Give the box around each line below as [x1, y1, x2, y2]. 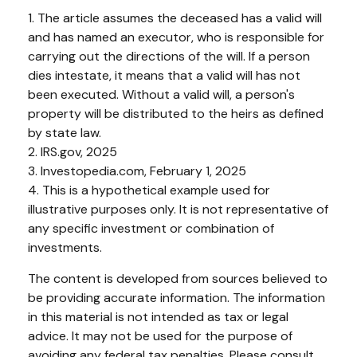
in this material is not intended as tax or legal [28, 308, 288, 325]
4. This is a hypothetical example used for [28, 181, 270, 198]
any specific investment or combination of [28, 219, 274, 237]
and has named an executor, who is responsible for [28, 28, 324, 45]
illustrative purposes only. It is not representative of [28, 200, 328, 218]
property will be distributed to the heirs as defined [28, 104, 324, 122]
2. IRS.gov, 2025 [28, 143, 117, 160]
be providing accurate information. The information [28, 288, 325, 306]
